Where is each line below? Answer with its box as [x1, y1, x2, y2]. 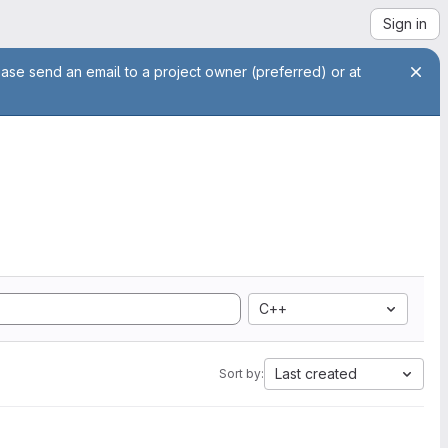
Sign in [383, 15, 427, 32]
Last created [275, 365, 357, 382]
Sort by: [219, 366, 264, 381]
